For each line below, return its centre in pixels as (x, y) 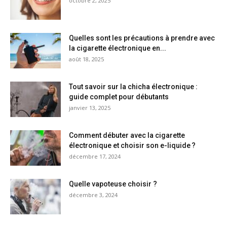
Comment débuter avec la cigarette (127, 136)
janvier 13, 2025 (90, 108)
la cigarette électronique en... (118, 48)
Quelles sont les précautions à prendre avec (142, 38)
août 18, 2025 (86, 59)
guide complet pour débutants (119, 97)
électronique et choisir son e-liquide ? (132, 146)
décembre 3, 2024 (93, 195)
